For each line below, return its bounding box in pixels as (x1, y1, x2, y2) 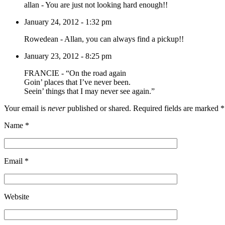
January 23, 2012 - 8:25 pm (24, 51, 111, 60)
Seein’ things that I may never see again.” (24, 86, 155, 95)
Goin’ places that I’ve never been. (24, 77, 131, 86)
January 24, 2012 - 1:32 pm (24, 17, 111, 26)
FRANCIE (24, 68, 61, 77)
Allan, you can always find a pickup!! (64, 34, 184, 43)
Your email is (4, 103, 48, 113)
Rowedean (24, 34, 60, 43)
